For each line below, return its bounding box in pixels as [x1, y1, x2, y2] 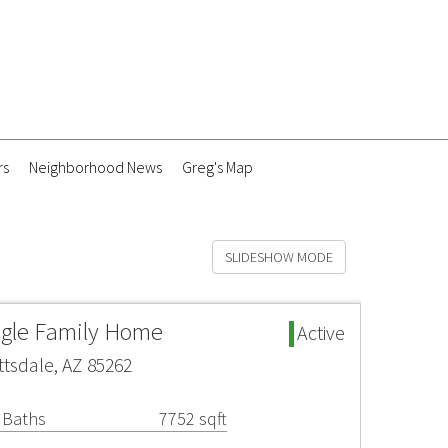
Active [297, 320, 345, 345]
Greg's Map [181, 157, 253, 177]
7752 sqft [159, 407, 227, 430]
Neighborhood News [28, 157, 162, 177]
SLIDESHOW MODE [225, 248, 333, 266]
